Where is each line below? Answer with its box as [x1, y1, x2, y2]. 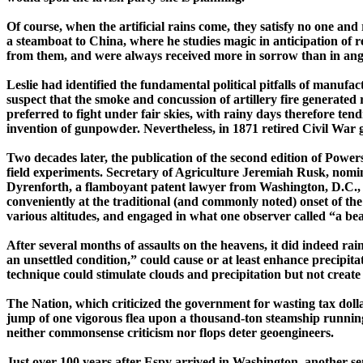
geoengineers [260, 326, 331, 340]
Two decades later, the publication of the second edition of [6, 151, 325, 165]
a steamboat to [6, 34, 89, 49]
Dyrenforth [6, 180, 69, 194]
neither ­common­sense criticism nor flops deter [6, 326, 260, 340]
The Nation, [6, 297, 72, 311]
